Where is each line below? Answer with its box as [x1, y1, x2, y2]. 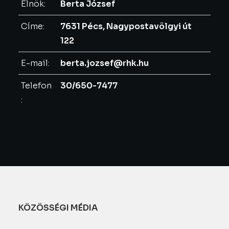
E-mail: [21, 58, 50, 68]
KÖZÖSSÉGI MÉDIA [18, 202, 98, 213]
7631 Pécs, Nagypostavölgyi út [60, 21, 192, 32]
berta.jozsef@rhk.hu [60, 58, 149, 68]
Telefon [21, 80, 52, 91]
